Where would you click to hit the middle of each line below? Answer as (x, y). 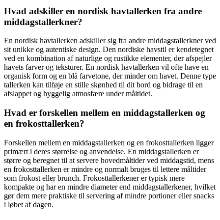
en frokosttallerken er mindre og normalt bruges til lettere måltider (105, 169)
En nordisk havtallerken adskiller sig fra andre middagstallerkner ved (110, 41)
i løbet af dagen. (29, 204)
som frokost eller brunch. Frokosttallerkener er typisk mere (94, 178)
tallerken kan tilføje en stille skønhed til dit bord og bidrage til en (103, 85)
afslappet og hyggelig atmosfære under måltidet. (78, 94)
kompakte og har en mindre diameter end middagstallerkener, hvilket (110, 187)
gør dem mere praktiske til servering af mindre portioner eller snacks (109, 195)
